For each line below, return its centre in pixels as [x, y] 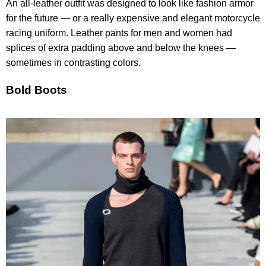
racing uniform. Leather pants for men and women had [119, 33]
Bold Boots [37, 90]
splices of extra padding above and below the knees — [121, 47]
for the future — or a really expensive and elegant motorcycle [133, 18]
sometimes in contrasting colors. [73, 62]
